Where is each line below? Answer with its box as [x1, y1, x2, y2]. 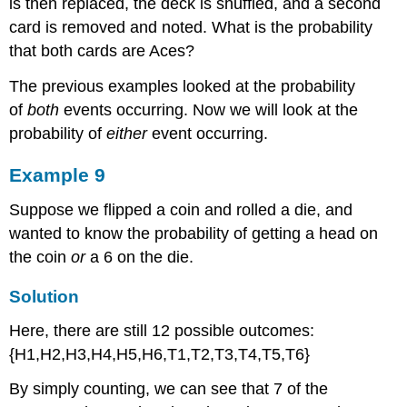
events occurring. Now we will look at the [59, 101, 359, 120]
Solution [9, 286, 80, 306]
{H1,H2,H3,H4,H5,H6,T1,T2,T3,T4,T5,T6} [9, 344, 311, 363]
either [106, 124, 148, 144]
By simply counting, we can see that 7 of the [9, 380, 329, 399]
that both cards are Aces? [9, 42, 195, 61]
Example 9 [9, 164, 106, 185]
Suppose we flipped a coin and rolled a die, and [9, 200, 353, 219]
